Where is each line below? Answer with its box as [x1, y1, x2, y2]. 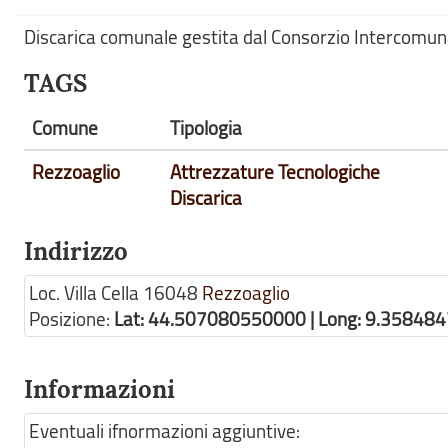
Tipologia [170, 115, 242, 141]
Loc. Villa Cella [29, 280, 139, 306]
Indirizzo [24, 236, 128, 267]
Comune [32, 115, 98, 141]
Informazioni [24, 374, 175, 405]
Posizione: [29, 306, 114, 332]
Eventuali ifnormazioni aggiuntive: [29, 418, 300, 444]
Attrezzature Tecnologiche [170, 159, 380, 185]
